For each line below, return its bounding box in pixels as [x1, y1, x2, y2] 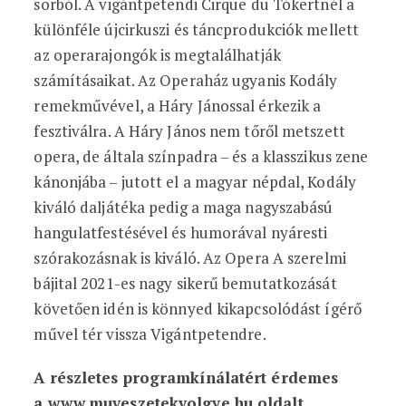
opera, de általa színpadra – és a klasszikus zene [34, 146, 369, 167]
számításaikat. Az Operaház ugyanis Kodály [34, 70, 338, 91]
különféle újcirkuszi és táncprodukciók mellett [34, 19, 360, 40]
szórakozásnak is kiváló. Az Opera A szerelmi [34, 247, 346, 268]
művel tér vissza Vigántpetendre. [34, 324, 266, 344]
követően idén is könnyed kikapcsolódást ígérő [34, 298, 362, 319]
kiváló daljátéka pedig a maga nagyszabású [34, 197, 333, 217]
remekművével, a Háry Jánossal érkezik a [34, 95, 322, 116]
